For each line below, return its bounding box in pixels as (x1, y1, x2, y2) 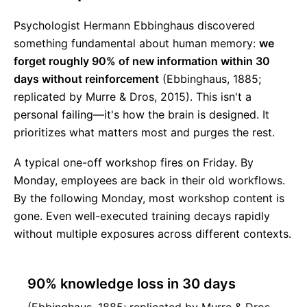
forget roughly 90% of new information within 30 (14, 54, 270, 68)
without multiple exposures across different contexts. (14, 227, 291, 241)
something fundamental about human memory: (14, 36, 259, 50)
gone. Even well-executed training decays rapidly (14, 209, 270, 223)
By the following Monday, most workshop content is (14, 191, 284, 205)
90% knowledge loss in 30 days (27, 275, 236, 292)
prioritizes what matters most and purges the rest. (14, 125, 275, 139)
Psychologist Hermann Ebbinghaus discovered (14, 19, 255, 32)
